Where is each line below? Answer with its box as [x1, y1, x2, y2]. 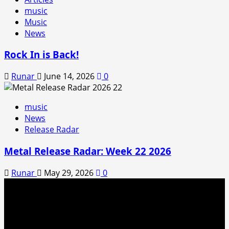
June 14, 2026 [42, 71, 97, 82]
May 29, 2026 [42, 167, 96, 178]
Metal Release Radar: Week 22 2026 [4, 144, 171, 157]
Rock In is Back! [4, 48, 79, 61]
